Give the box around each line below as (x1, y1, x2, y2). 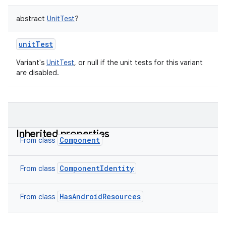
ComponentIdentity (60, 163, 134, 173)
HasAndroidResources (60, 192, 141, 201)
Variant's (16, 58, 46, 67)
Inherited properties (16, 128, 109, 140)
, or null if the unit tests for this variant (74, 58, 203, 67)
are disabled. (16, 68, 59, 77)
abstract (16, 14, 45, 23)
